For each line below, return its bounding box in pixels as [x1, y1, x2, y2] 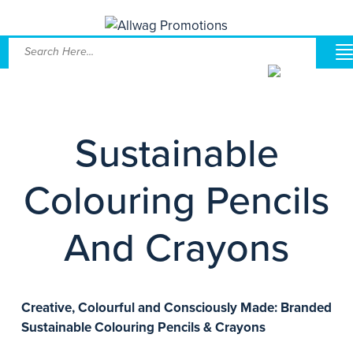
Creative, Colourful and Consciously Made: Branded [21, 299, 332, 316]
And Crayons [64, 225, 289, 272]
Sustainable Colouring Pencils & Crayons [21, 319, 266, 336]
